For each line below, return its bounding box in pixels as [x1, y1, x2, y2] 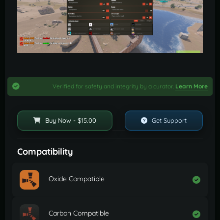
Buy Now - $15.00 [43, 116, 97, 125]
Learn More [175, 82, 208, 90]
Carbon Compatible [49, 209, 109, 218]
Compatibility [17, 146, 73, 158]
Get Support [149, 116, 187, 125]
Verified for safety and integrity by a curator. [53, 82, 175, 90]
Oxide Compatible [49, 174, 105, 184]
